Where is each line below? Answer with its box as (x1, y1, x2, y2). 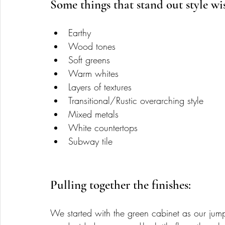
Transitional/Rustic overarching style (68, 94, 206, 106)
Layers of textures (68, 80, 138, 93)
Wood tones (68, 40, 116, 52)
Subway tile (68, 135, 116, 147)
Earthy (68, 26, 91, 39)
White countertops (68, 121, 138, 134)
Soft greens (68, 53, 113, 66)
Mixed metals (68, 107, 122, 120)
